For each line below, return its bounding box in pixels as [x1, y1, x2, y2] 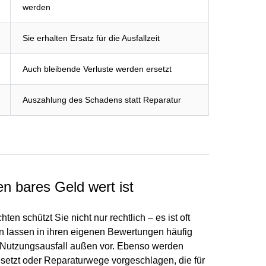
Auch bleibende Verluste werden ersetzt [23, 64, 172, 74]
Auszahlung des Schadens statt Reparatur [23, 94, 181, 104]
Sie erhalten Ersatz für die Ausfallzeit [23, 33, 160, 43]
